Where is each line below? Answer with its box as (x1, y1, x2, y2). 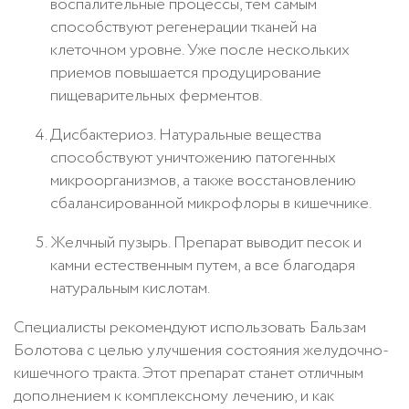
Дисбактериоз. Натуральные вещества (50, 122, 321, 147)
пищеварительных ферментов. (50, 83, 262, 108)
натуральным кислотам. (50, 276, 210, 300)
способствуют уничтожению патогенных (50, 145, 336, 170)
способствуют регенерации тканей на (50, 15, 317, 39)
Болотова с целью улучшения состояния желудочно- (14, 338, 389, 362)
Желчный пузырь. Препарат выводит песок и (50, 230, 362, 255)
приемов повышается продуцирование (50, 60, 321, 85)
